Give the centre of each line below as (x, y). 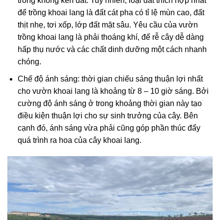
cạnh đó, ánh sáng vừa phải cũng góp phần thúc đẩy (109, 128)
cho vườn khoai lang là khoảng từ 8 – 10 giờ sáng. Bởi (113, 91)
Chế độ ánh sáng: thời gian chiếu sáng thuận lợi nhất (110, 79)
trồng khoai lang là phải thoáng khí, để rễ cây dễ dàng (110, 37)
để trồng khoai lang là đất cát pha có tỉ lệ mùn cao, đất (111, 12)
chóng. (29, 61)
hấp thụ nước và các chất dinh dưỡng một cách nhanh (112, 49)
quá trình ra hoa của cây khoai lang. (79, 140)
